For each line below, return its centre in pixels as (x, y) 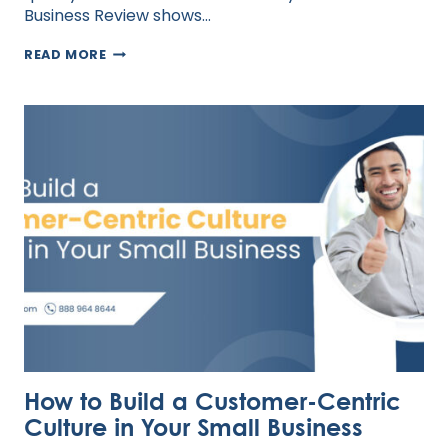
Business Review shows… (117, 16)
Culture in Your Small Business (193, 426)
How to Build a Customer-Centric (212, 400)
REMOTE (135, 102)
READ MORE (65, 55)
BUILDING (140, 51)
